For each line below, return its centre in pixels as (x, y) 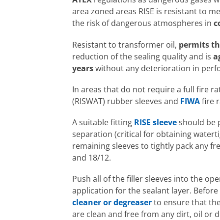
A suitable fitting (103, 122)
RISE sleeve (155, 122)
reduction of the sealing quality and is (143, 56)
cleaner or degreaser (112, 203)
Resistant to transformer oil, (125, 44)
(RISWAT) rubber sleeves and (126, 101)
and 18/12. (92, 157)
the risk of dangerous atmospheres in (143, 23)
